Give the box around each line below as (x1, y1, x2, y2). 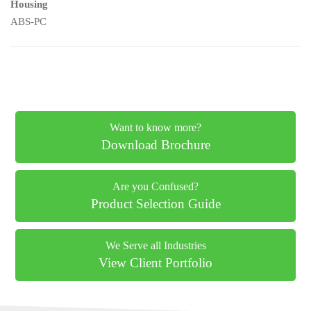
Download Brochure (101, 138, 210, 153)
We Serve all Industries (105, 239, 206, 252)
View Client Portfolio (99, 256, 212, 271)
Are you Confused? (112, 180, 199, 193)
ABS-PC (10, 16, 47, 28)
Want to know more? (110, 121, 201, 134)
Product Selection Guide (90, 197, 221, 212)
